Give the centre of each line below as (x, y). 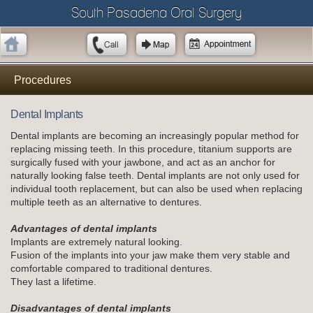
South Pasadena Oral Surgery (156, 13)
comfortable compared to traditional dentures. (111, 269)
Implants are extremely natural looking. (96, 242)
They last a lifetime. (53, 282)
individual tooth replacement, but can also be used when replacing (156, 189)
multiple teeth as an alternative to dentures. (106, 202)
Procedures (43, 80)
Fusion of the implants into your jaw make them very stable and (150, 255)
